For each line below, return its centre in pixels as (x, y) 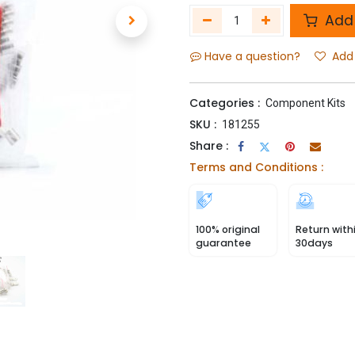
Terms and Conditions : (256, 167)
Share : (209, 146)
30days (314, 243)
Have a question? (252, 56)
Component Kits (305, 103)
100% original (228, 229)
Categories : (225, 103)
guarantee (223, 243)
